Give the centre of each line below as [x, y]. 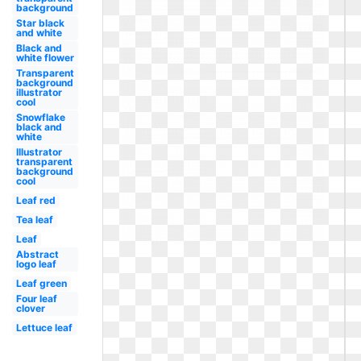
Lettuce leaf [44, 328]
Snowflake [40, 117]
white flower [45, 58]
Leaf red [35, 200]
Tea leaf [34, 220]
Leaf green [41, 283]
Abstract [37, 254]
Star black [40, 23]
